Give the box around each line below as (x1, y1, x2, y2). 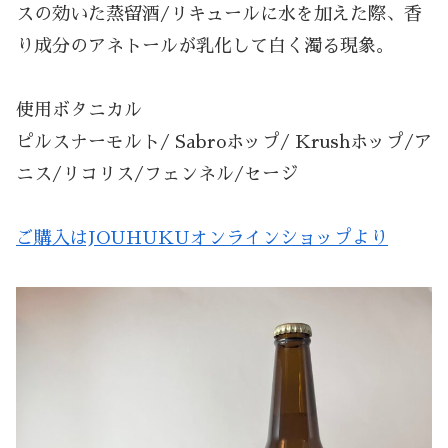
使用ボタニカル (16, 100, 142, 119)
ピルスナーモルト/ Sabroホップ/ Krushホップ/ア (16, 132, 432, 151)
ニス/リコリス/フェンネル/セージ (16, 164, 298, 183)
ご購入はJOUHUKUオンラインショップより (16, 229, 388, 248)
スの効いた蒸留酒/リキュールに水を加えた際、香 (16, 4, 422, 23)
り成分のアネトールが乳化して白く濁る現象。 (16, 36, 394, 55)
